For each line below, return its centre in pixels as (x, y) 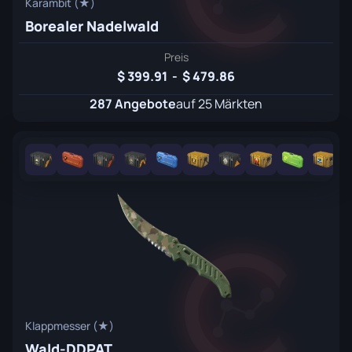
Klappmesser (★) (70, 326)
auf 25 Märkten (219, 104)
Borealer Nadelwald (92, 26)
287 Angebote (133, 104)
